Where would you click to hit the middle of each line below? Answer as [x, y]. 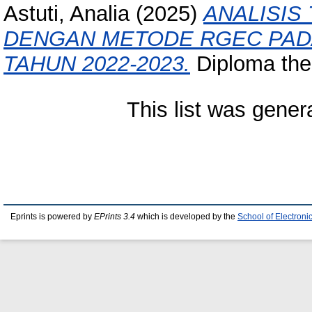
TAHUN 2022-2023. [97, 64]
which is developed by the [186, 217]
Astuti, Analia [67, 14]
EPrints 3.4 [115, 217]
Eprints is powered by [52, 217]
